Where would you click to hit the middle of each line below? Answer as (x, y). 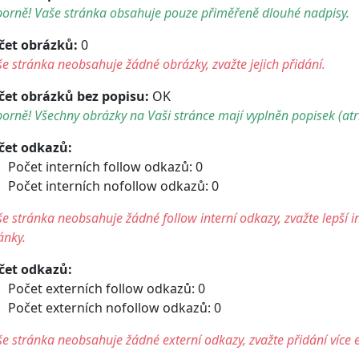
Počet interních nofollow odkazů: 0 (113, 186)
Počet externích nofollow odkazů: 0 (115, 307)
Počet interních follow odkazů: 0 (105, 166)
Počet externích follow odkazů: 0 (107, 288)
